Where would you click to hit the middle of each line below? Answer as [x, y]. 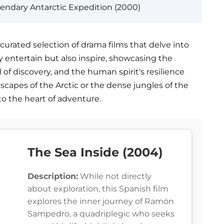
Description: [53, 176]
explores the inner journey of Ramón [101, 201]
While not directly [115, 176]
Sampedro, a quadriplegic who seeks [101, 214]
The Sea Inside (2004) [95, 152]
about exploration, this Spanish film [98, 189]
